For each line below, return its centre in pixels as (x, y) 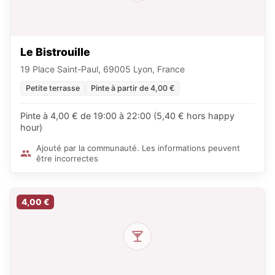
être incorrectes (67, 159)
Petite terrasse (53, 88)
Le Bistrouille (55, 52)
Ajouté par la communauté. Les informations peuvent (138, 148)
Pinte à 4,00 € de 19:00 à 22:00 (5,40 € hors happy (127, 116)
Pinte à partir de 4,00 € (133, 88)
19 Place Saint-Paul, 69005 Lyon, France (103, 69)
